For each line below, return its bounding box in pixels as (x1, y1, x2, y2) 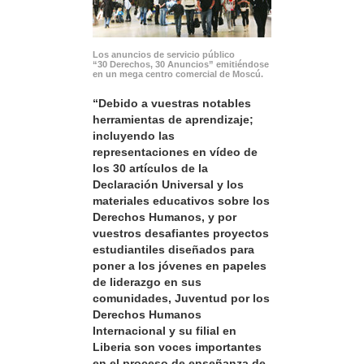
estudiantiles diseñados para (93, 243, 254, 257)
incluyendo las (93, 129, 175, 143)
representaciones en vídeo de (93, 145, 258, 159)
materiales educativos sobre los (93, 194, 270, 208)
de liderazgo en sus (93, 275, 201, 289)
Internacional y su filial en (93, 324, 236, 338)
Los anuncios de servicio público (93, 50, 235, 60)
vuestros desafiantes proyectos (93, 227, 269, 240)
